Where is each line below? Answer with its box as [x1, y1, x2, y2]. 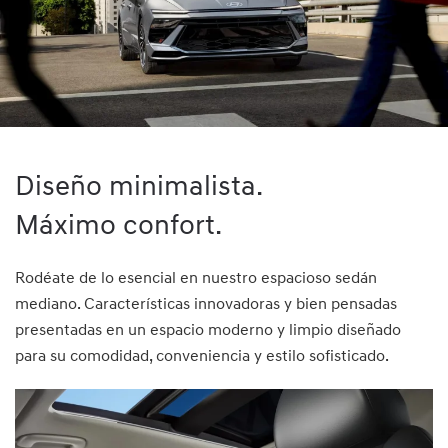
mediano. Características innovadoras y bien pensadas [15, 294, 397, 315]
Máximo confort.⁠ [15, 208, 222, 244]
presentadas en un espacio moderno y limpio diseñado [15, 320, 401, 341]
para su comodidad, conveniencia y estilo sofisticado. [15, 346, 389, 367]
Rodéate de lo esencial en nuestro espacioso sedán [15, 268, 377, 289]
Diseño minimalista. [15, 169, 263, 205]
